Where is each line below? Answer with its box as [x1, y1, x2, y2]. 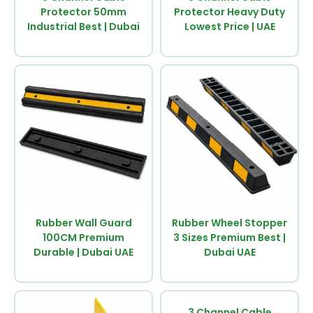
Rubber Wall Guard [35, 215, 132, 230]
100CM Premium [43, 230, 124, 245]
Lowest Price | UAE [184, 19, 275, 34]
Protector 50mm [41, 4, 126, 19]
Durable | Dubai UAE [34, 245, 133, 259]
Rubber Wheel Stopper [172, 215, 287, 230]
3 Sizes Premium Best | [173, 230, 286, 245]
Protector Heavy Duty [174, 4, 285, 19]
